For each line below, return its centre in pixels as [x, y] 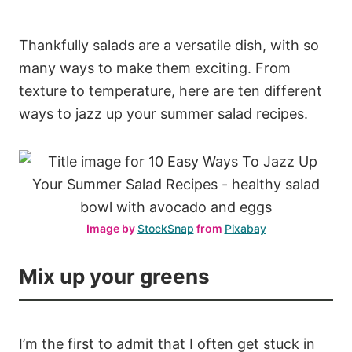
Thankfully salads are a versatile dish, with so [169, 45]
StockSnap [165, 228]
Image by [112, 228]
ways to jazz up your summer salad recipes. [163, 113]
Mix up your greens [114, 276]
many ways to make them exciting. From [155, 68]
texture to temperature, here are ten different [170, 90]
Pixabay [245, 228]
